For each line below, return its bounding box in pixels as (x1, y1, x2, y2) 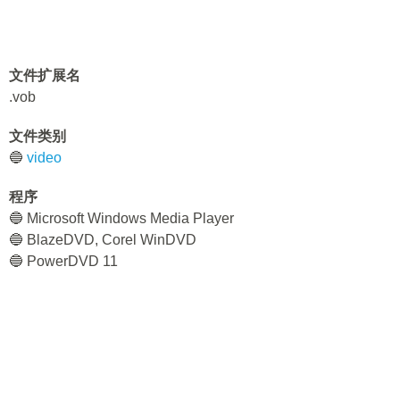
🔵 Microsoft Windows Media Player (9, 211, 234, 226)
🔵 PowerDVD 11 (9, 254, 118, 269)
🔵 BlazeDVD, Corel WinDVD (9, 232, 196, 247)
